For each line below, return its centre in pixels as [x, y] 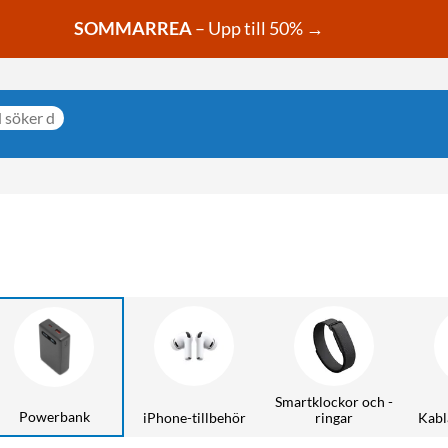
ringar [334, 417]
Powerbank [54, 416]
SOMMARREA [132, 28]
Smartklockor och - [334, 401]
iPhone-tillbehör [194, 417]
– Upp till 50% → [259, 28]
